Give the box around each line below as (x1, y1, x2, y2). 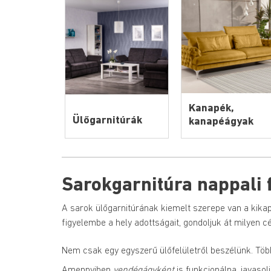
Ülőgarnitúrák (73, 114, 142, 126)
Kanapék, (188, 102, 234, 114)
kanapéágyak (188, 116, 253, 128)
